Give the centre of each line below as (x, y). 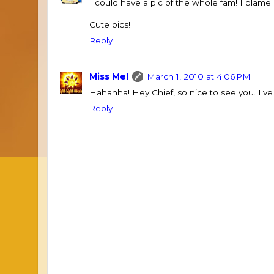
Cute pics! (110, 24)
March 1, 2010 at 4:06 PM (199, 76)
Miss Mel (109, 76)
